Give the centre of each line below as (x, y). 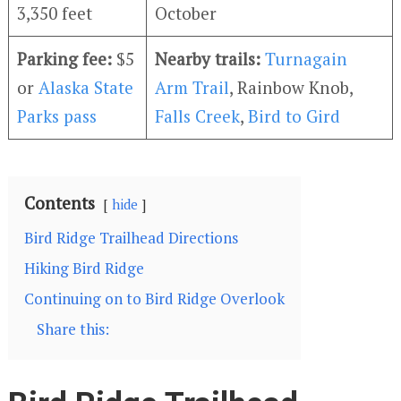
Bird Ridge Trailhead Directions (131, 238)
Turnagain (307, 59)
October (186, 13)
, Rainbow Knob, (292, 88)
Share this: (73, 329)
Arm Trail (192, 88)
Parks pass (57, 116)
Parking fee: (65, 59)
